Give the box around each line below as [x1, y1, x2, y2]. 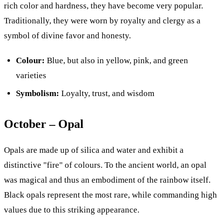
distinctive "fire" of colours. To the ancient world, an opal [4, 160, 207, 170]
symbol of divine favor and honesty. [4, 30, 131, 40]
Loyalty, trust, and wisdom [59, 89, 154, 99]
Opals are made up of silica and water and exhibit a [4, 145, 184, 155]
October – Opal [4, 117, 84, 131]
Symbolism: [16, 89, 59, 99]
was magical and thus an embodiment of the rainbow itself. [4, 175, 211, 185]
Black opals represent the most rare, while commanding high [4, 190, 217, 200]
